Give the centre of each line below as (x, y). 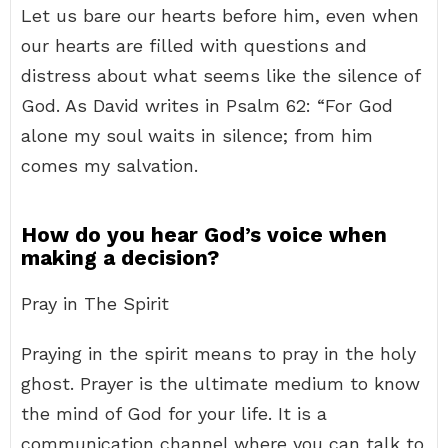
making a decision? (120, 257)
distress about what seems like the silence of (220, 75)
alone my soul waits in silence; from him (197, 135)
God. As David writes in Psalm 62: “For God (207, 105)
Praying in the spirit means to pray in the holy (218, 353)
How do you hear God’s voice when (204, 234)
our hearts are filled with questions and (194, 45)
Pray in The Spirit (95, 303)
